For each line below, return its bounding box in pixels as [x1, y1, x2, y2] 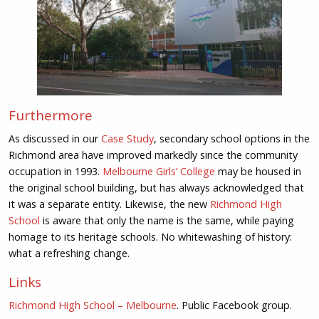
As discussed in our [8, 131, 101, 145]
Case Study [100, 131, 154, 145]
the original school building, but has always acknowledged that [8, 180, 304, 194]
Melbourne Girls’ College [102, 164, 215, 178]
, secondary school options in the [153, 131, 310, 145]
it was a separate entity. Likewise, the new [8, 197, 210, 211]
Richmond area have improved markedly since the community [8, 147, 298, 162]
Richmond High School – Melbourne [8, 298, 177, 312]
